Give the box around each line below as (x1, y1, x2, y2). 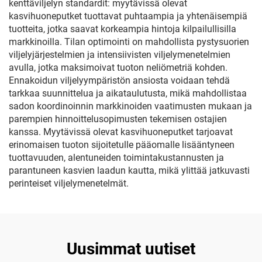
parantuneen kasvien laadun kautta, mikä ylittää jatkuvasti (9, 165, 250, 176)
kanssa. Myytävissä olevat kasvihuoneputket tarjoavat (9, 126, 233, 137)
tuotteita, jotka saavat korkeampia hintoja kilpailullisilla (9, 23, 236, 35)
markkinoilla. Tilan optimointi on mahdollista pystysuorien (9, 36, 249, 47)
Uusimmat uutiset (67, 239, 195, 258)
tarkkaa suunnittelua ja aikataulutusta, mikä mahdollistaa (9, 88, 247, 99)
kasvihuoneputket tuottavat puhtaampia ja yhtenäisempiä (9, 11, 247, 22)
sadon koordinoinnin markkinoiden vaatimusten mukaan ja (9, 101, 252, 112)
